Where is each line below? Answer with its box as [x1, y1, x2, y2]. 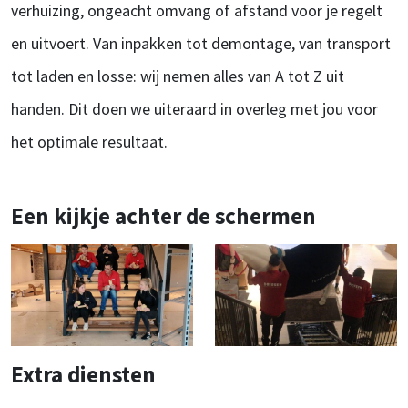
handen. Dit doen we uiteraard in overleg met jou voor [11, 97, 378, 119]
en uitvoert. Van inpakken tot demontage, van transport [11, 32, 391, 54]
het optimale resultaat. [11, 130, 168, 152]
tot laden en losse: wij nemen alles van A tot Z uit [11, 65, 344, 87]
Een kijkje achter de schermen [11, 200, 316, 230]
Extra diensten [11, 360, 156, 390]
